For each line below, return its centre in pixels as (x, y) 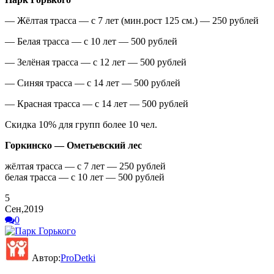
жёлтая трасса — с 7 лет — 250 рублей (85, 166)
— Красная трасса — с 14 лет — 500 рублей (97, 103)
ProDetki (78, 257)
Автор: (45, 257)
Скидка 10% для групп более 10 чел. (81, 124)
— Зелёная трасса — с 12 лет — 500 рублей (96, 62)
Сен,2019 (24, 209)
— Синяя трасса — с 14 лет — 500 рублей (93, 83)
